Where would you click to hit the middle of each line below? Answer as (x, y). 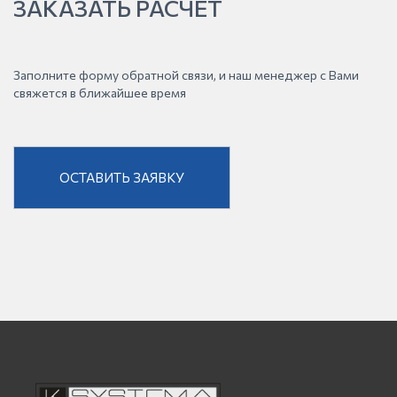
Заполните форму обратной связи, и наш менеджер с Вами (186, 74)
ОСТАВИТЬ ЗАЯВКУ (122, 177)
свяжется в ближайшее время (100, 92)
